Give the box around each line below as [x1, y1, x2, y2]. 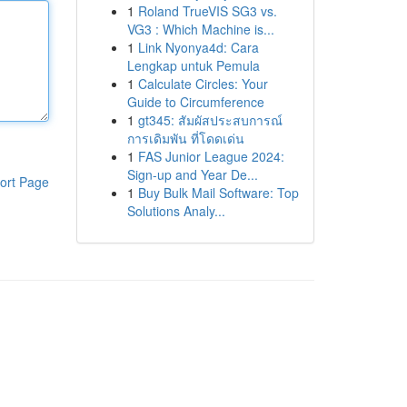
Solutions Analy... [126, 202, 225, 220]
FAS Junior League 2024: [137, 147, 284, 165]
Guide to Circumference [126, 93, 264, 111]
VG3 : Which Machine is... [126, 20, 274, 38]
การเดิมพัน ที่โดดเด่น [126, 129, 244, 147]
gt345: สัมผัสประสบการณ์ [137, 111, 283, 129]
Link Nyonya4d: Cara [137, 38, 259, 56]
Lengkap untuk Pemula [126, 56, 260, 74]
